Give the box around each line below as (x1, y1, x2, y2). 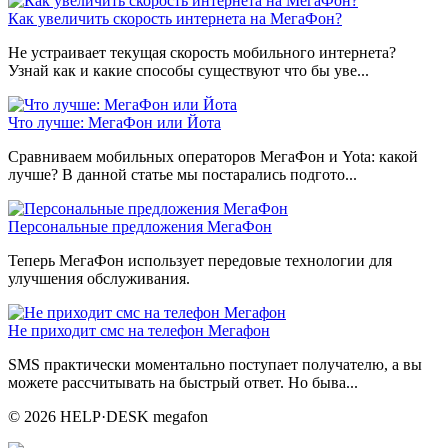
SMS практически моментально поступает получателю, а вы (8, 355, 422, 373)
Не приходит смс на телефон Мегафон (8, 321, 270, 339)
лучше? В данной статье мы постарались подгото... (8, 165, 357, 183)
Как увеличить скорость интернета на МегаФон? (8, 9, 342, 27)
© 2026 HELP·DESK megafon (8, 407, 208, 425)
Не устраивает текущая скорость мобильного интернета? (8, 43, 396, 61)
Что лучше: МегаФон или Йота (8, 113, 221, 131)
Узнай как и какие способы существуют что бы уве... (8, 61, 369, 79)
